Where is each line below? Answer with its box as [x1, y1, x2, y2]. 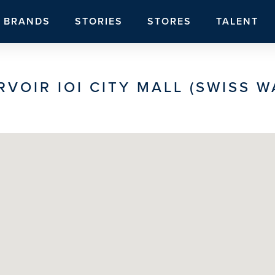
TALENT [215, 14, 258, 28]
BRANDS [3, 14, 50, 28]
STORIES [74, 14, 123, 28]
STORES [147, 14, 192, 28]
